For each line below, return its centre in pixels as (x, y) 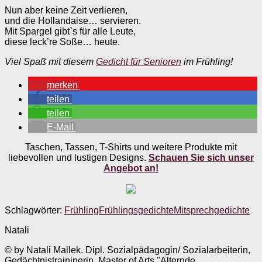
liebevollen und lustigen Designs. (78, 157)
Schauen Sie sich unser (201, 157)
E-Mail (60, 127)
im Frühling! (207, 61)
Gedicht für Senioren (139, 61)
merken (62, 85)
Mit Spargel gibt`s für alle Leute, (70, 31)
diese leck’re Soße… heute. (62, 42)
